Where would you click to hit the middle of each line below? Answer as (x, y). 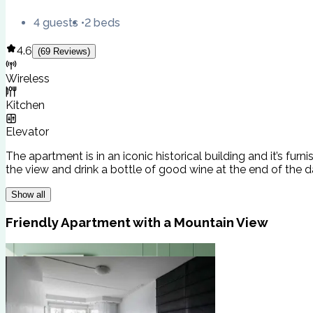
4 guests (56, 22)
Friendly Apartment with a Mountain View (137, 223)
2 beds (102, 22)
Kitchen (25, 105)
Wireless (28, 78)
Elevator (27, 131)
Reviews (70, 51)
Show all (28, 194)
